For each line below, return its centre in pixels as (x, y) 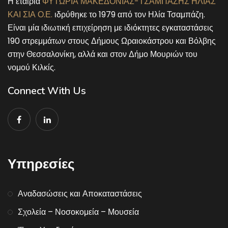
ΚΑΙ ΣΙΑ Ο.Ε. (30, 14)
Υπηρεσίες (41, 164)
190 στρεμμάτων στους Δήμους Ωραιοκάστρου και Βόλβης (112, 41)
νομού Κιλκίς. (32, 67)
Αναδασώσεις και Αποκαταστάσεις (80, 193)
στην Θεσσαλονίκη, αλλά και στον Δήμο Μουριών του (103, 54)
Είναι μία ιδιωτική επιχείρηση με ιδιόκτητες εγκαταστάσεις (110, 27)
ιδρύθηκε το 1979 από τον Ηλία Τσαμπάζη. (129, 14)
